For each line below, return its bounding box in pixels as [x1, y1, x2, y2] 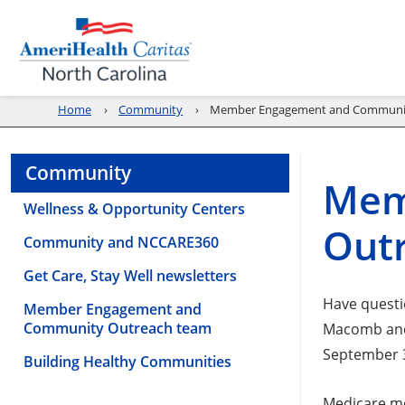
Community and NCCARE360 [24, 231, 219, 252]
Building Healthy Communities [24, 351, 231, 372]
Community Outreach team [24, 317, 212, 338]
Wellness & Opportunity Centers [24, 198, 245, 219]
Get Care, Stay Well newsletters [24, 265, 237, 286]
